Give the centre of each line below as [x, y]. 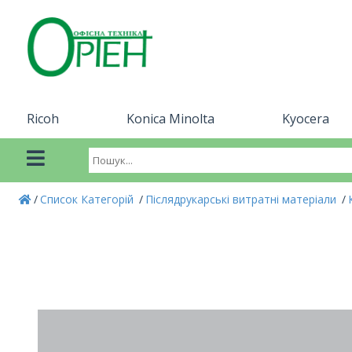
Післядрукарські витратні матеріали [242, 199]
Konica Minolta [170, 119]
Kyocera [305, 119]
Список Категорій [88, 199]
